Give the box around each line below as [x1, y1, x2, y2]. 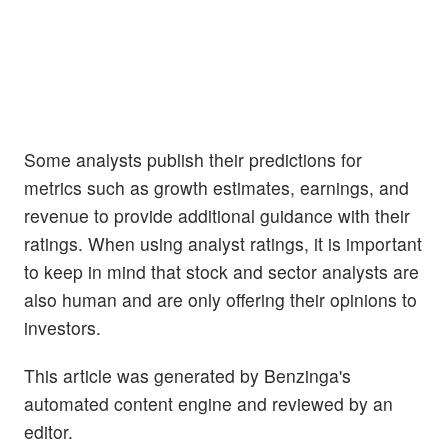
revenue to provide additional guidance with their [24, 203, 410, 229]
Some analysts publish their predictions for [24, 147, 362, 173]
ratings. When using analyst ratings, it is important [24, 231, 422, 257]
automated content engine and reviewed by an [24, 390, 393, 416]
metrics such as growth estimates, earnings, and [24, 175, 409, 201]
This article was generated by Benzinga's [24, 362, 351, 388]
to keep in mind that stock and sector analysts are [24, 259, 419, 285]
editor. [24, 418, 73, 444]
